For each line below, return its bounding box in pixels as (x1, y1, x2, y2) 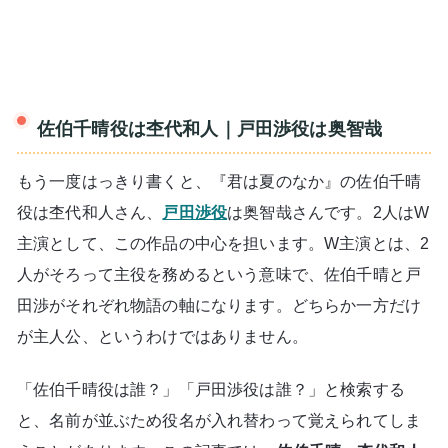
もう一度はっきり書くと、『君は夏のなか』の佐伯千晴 (17, 173, 421, 191)
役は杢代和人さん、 (17, 204, 163, 222)
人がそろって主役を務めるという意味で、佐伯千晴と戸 (17, 266, 421, 284)
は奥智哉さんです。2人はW (227, 204, 430, 222)
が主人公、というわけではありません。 (17, 328, 308, 346)
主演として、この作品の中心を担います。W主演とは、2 (17, 235, 430, 253)
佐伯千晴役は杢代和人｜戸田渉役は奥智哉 (37, 118, 383, 139)
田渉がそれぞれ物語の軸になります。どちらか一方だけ (17, 297, 422, 315)
